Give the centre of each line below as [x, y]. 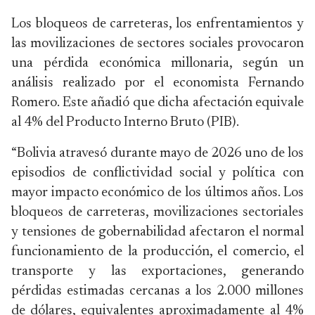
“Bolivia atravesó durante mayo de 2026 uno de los [157, 153]
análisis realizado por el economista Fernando [157, 83]
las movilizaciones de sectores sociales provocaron [157, 44]
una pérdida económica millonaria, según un [157, 63]
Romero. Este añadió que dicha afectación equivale [157, 103]
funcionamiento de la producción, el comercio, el [157, 252]
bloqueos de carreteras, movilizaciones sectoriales [157, 212]
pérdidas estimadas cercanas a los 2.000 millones [157, 291]
